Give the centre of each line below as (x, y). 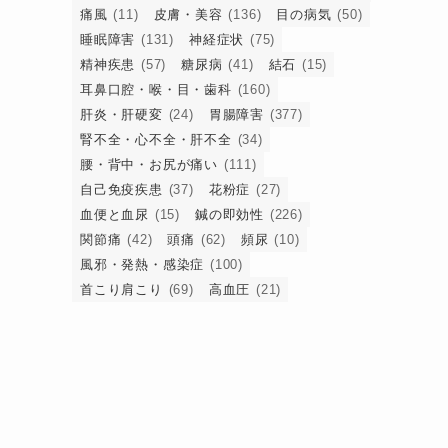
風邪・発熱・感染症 (142, 265)
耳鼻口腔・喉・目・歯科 (156, 90)
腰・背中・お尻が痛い (149, 165)
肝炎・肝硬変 (121, 115)
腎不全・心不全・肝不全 (156, 140)
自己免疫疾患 (121, 190)
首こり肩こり (121, 290)
